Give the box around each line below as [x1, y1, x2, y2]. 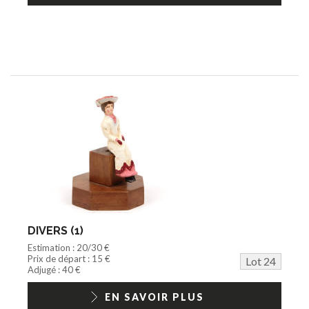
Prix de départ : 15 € [28, 252, 110, 264]
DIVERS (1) [28, 223, 83, 237]
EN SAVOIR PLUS [105, 290, 204, 303]
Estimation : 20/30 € [28, 241, 110, 253]
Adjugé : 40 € [28, 263, 81, 275]
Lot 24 [246, 254, 276, 268]
